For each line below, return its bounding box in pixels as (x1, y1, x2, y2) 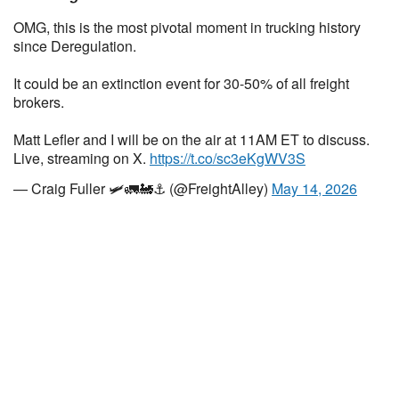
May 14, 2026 (272, 178, 357, 199)
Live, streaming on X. (13, 148, 150, 168)
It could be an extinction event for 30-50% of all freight (13, 73, 349, 94)
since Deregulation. (13, 36, 136, 56)
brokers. (13, 92, 64, 112)
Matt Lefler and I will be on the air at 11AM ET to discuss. (13, 129, 370, 150)
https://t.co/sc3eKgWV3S (150, 148, 305, 168)
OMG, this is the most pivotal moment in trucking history (13, 17, 361, 37)
